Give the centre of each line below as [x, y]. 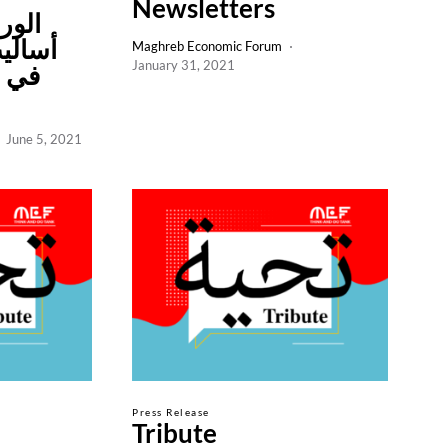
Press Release [171, 412]
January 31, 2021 [183, 65]
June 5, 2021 [44, 139]
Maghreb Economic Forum [207, 46]
